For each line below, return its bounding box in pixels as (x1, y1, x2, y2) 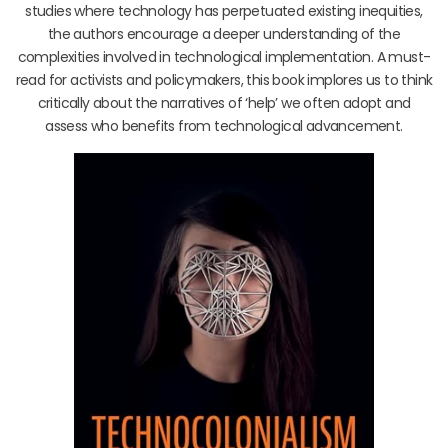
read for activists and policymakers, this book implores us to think (15, 70, 433, 91)
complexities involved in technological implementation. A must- (17, 47, 431, 68)
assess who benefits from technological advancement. (45, 116, 403, 137)
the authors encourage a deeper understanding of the (47, 24, 401, 45)
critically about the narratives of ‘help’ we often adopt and (37, 93, 411, 114)
